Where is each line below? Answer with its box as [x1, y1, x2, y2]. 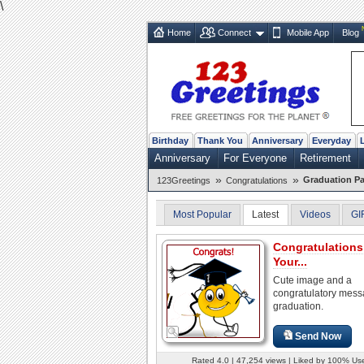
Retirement [300, 151, 351, 164]
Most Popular [173, 208, 232, 220]
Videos [299, 208, 331, 220]
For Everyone [223, 151, 287, 164]
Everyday [312, 135, 351, 145]
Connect [218, 27, 251, 37]
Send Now [295, 330, 342, 342]
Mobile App [286, 27, 329, 37]
